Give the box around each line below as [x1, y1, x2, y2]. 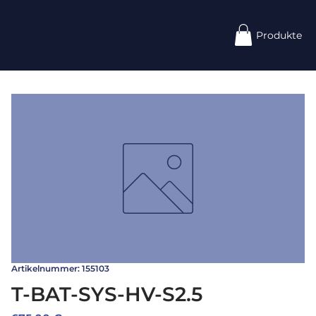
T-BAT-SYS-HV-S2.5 [11, 282, 202, 306]
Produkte [255, 29, 302, 42]
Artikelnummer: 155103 [11, 263, 109, 274]
